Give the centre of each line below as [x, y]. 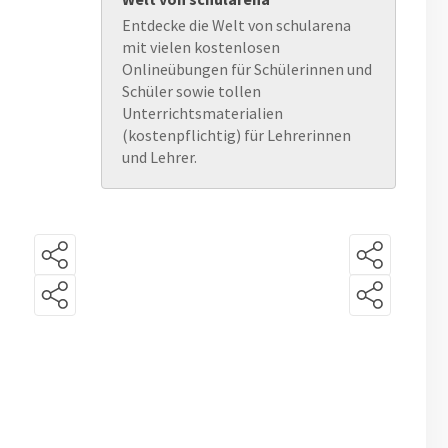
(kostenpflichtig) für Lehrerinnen [236, 135]
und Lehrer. [159, 157]
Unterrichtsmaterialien [202, 113]
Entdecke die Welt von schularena [236, 25]
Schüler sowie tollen [191, 91]
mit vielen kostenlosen [201, 47]
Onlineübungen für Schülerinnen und [247, 69]
